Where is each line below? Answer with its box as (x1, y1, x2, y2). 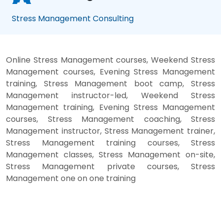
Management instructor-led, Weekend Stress (6, 89, 215, 101)
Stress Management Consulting (12, 12, 134, 24)
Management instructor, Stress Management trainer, (6, 125, 215, 137)
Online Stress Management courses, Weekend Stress (6, 54, 215, 66)
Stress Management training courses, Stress (6, 137, 215, 148)
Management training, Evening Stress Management (6, 101, 215, 113)
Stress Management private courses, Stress (6, 160, 215, 172)
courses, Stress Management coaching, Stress (6, 113, 215, 125)
